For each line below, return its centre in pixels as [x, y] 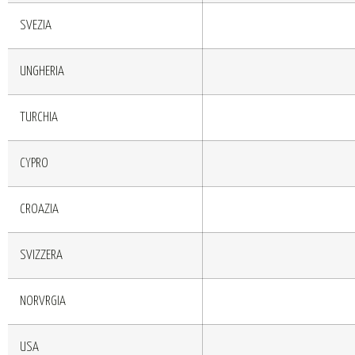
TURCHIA [39, 117]
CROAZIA [39, 209]
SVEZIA [36, 25]
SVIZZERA [41, 255]
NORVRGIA [43, 301]
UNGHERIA [42, 71]
